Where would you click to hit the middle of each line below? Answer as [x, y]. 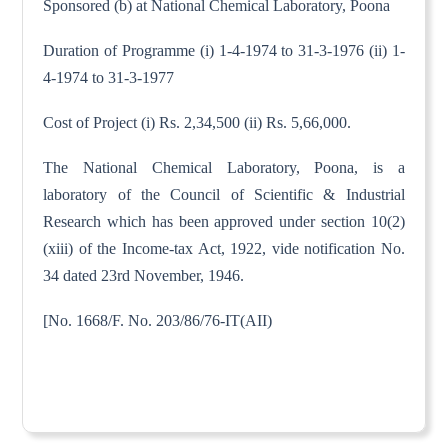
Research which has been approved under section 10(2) [224, 221]
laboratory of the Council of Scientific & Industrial [224, 194]
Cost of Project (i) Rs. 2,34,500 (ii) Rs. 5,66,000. [197, 122]
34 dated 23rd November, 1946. [144, 275]
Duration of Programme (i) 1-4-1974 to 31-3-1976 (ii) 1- [224, 50]
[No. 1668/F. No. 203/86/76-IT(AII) [158, 320]
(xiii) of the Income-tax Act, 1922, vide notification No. [224, 248]
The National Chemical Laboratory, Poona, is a [224, 167]
